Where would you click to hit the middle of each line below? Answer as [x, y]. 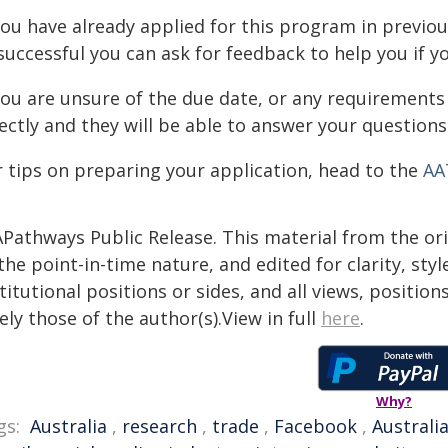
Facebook [315, 426]
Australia [68, 426]
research [159, 426]
